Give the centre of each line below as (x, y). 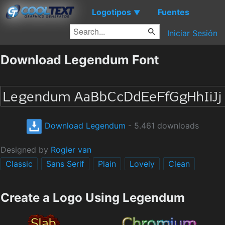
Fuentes (174, 12)
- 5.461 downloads (162, 126)
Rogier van (71, 150)
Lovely (142, 164)
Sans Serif (65, 164)
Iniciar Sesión (192, 33)
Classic (19, 164)
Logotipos (111, 12)
